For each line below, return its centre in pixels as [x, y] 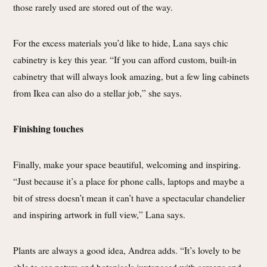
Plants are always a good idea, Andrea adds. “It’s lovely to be [127, 250]
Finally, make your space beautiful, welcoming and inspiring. [127, 164]
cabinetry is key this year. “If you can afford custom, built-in [125, 59]
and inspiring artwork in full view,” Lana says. [99, 214]
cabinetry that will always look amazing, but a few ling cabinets [131, 76]
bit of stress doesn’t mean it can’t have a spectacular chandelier [129, 197]
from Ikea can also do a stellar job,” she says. [97, 92]
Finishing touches [48, 128]
